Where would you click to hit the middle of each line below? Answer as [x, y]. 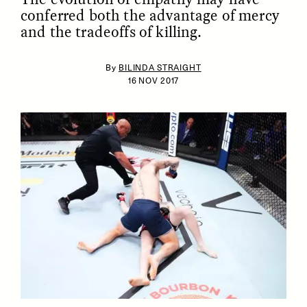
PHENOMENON [238, 134]
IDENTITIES [98, 134]
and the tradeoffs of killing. [111, 32]
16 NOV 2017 [153, 81]
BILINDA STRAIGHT [160, 67]
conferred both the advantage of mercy [150, 15]
